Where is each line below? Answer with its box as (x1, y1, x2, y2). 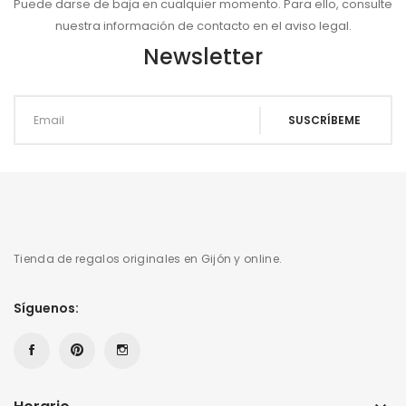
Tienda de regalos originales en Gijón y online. (14, 251, 283, 266)
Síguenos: (14, 299, 79, 317)
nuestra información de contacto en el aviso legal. (54, 17, 352, 34)
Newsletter (143, 42, 263, 72)
